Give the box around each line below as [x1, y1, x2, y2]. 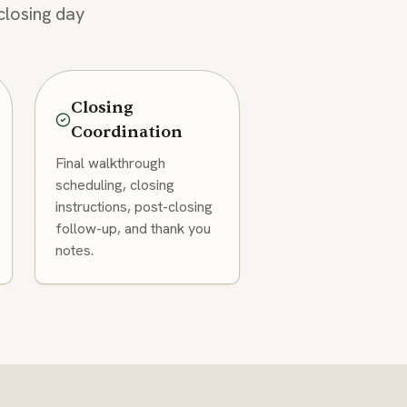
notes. [55, 240, 94, 260]
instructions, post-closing [55, 196, 213, 216]
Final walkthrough [55, 153, 166, 173]
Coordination [71, 122, 184, 144]
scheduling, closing [55, 174, 175, 194]
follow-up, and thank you [55, 218, 212, 238]
